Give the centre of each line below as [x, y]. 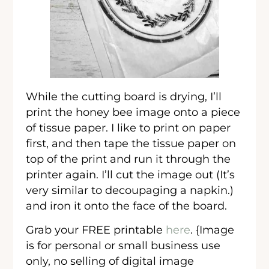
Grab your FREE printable [96, 229]
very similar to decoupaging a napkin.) [130, 190]
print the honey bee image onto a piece [133, 112]
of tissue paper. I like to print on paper [128, 127]
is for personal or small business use [123, 245]
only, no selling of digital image [110, 261]
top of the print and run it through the [128, 159]
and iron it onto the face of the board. [127, 205]
